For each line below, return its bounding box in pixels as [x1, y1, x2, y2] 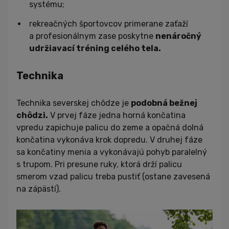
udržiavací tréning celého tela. [29, 43, 161, 54]
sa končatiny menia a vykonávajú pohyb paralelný [16, 147, 207, 157]
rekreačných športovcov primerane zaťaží [29, 19, 188, 29]
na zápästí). [16, 184, 61, 194]
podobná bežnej [131, 98, 197, 108]
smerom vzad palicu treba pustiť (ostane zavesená [16, 172, 210, 182]
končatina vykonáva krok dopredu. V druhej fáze [16, 135, 202, 145]
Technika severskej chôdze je [16, 98, 131, 108]
